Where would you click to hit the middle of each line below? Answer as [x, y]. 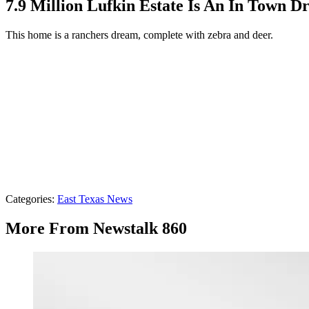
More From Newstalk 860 [96, 228]
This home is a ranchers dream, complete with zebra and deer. [139, 34]
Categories [29, 199]
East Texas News [95, 199]
